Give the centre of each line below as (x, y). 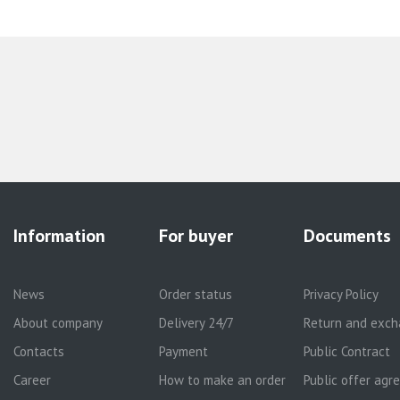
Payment (183, 351)
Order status (195, 294)
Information (60, 236)
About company (58, 323)
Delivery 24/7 (196, 323)
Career (33, 380)
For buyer (196, 236)
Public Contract (346, 351)
